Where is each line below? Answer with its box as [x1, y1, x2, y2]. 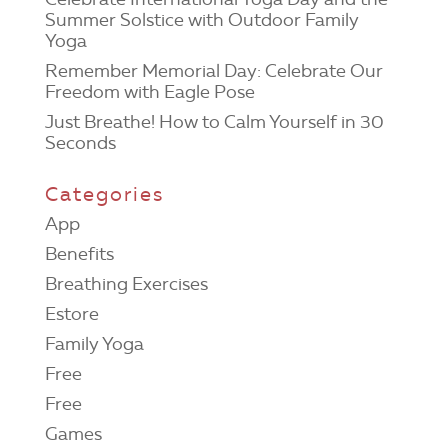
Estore [44, 303, 99, 326]
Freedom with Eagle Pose [44, 81, 255, 104]
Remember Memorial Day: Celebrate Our [44, 60, 383, 83]
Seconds [44, 132, 116, 155]
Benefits [44, 243, 114, 266]
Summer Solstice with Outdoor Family [44, 9, 359, 32]
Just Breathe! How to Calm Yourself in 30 [44, 111, 384, 134]
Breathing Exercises [44, 273, 208, 296]
